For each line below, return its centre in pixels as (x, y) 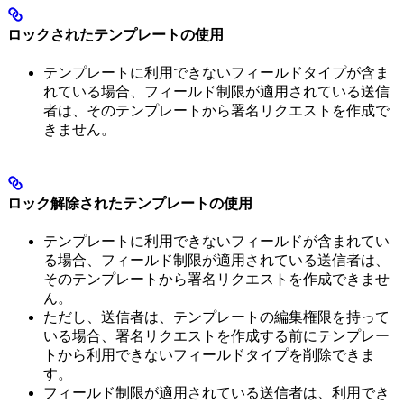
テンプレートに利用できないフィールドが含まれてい (216, 242)
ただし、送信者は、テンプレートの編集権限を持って (216, 317)
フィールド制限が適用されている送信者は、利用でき (216, 393)
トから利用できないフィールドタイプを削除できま (209, 355)
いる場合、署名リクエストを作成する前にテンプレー (216, 336)
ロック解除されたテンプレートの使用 (130, 204)
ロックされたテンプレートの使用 (115, 34)
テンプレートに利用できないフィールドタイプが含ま (216, 72)
